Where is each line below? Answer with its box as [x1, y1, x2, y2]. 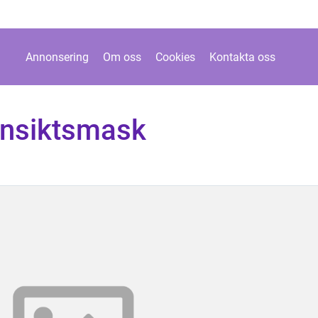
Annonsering [25, 50, 89, 64]
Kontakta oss [209, 50, 275, 64]
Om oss [102, 50, 141, 64]
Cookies [155, 50, 195, 64]
